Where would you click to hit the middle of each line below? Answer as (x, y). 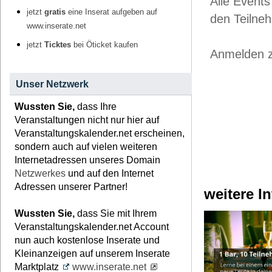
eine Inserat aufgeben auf (111, 12)
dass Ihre (96, 107)
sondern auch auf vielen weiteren (86, 147)
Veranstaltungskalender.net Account (92, 227)
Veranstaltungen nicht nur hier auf (87, 120)
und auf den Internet (110, 174)
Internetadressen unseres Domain (87, 160)
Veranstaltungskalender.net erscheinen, (100, 134)
